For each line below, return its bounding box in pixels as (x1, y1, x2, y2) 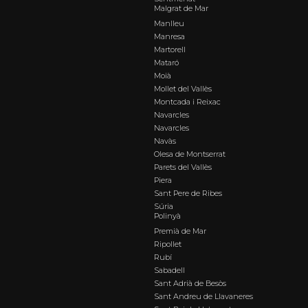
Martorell (154, 45, 186, 55)
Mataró (154, 58, 179, 68)
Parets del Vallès (154, 162, 212, 173)
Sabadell (154, 265, 185, 276)
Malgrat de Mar (154, 3, 208, 14)
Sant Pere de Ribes (154, 188, 222, 199)
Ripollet (154, 239, 181, 250)
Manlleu (154, 19, 184, 29)
